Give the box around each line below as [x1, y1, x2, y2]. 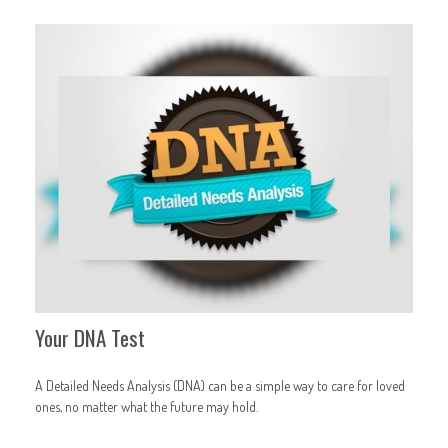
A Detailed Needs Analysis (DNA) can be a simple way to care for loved [35, 376, 405, 394]
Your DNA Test [35, 322, 145, 354]
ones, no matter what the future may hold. [35, 397, 258, 415]
